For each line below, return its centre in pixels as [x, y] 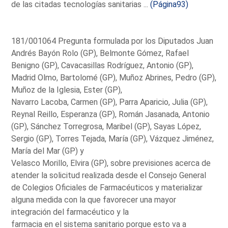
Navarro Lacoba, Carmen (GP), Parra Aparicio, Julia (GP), [110, 102]
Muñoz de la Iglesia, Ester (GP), [67, 90]
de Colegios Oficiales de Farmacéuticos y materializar [107, 187]
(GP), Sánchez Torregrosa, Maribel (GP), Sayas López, [106, 126]
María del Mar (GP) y [48, 151]
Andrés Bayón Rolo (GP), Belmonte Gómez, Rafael [100, 53]
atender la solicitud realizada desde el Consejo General [109, 175]
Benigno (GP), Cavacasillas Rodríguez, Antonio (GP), [103, 65]
